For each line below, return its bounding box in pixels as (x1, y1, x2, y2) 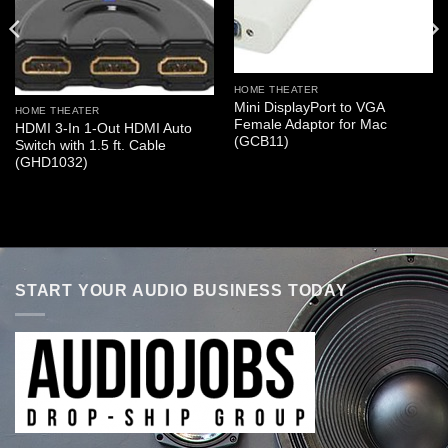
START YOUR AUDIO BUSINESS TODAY (15, 281, 348, 299)
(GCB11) (233, 133, 289, 149)
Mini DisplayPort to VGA (233, 99, 384, 115)
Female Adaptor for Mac (233, 116, 387, 132)
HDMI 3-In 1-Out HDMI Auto (14, 120, 192, 136)
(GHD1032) (14, 154, 88, 170)
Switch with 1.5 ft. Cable (14, 137, 166, 153)
